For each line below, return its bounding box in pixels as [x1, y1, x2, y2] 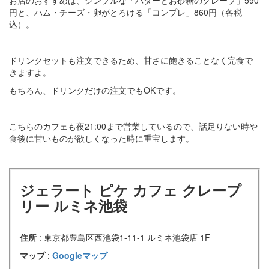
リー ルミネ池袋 [20, 195, 127, 216]
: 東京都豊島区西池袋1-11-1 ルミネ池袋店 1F [39, 231, 210, 243]
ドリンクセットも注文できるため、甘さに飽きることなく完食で [9, 53, 253, 66]
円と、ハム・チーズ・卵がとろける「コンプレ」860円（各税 [9, 5, 242, 18]
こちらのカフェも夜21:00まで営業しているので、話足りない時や [9, 119, 258, 132]
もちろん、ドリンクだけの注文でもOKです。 [9, 83, 181, 96]
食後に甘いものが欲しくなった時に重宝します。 [9, 131, 194, 144]
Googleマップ [52, 249, 107, 261]
